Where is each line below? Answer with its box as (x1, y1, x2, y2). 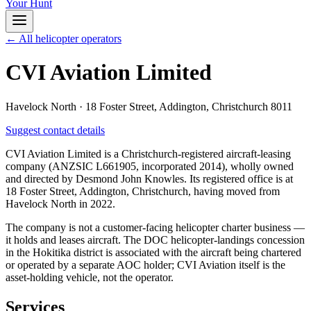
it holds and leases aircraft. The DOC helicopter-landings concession (6, 233, 305, 246)
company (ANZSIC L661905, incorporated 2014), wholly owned (6, 160, 294, 172)
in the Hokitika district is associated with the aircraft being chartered (6, 246, 301, 258)
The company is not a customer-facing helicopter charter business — (6, 221, 305, 233)
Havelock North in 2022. (6, 197, 115, 210)
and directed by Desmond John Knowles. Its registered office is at (6, 172, 293, 185)
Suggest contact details (6, 124, 105, 136)
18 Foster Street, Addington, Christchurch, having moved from (6, 185, 280, 197)
